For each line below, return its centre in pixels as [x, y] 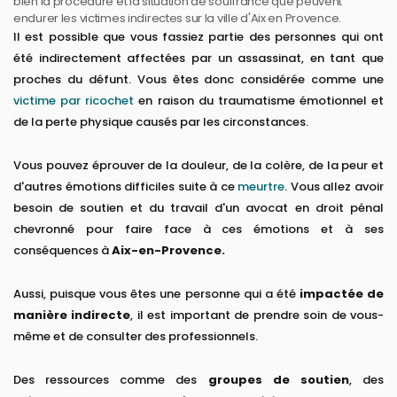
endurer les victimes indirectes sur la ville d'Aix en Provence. [177, 19]
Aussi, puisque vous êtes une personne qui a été [156, 294]
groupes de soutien [278, 380]
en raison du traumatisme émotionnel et [259, 101]
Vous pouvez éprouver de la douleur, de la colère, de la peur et [198, 166]
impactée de [342, 294]
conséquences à [62, 251]
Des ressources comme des [111, 380]
